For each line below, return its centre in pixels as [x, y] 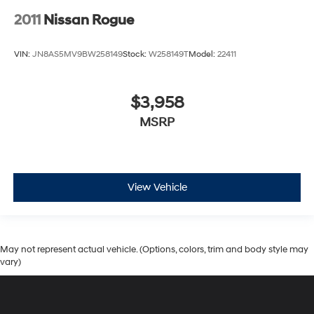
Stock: [136, 55]
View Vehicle [157, 188]
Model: [203, 55]
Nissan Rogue [89, 20]
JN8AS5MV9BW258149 [77, 55]
